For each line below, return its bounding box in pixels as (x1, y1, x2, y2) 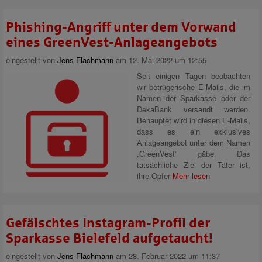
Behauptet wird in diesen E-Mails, (137, 115, 250, 126)
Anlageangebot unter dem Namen (137, 137, 250, 148)
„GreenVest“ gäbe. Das (137, 148, 250, 159)
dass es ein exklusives (137, 126, 250, 137)
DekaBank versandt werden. (137, 104, 250, 115)
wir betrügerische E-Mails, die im (137, 81, 250, 92)
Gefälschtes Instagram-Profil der (6, 216, 210, 230)
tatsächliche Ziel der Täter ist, (137, 159, 250, 170)
